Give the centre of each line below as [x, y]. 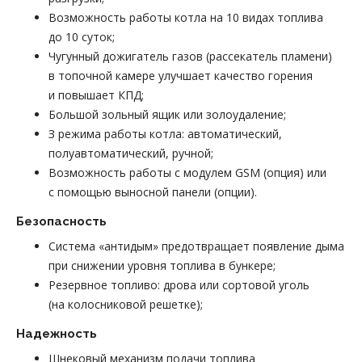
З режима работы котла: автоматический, [165, 133]
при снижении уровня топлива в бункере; [162, 265]
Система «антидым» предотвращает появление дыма [196, 246]
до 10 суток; [82, 36]
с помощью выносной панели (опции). [153, 192]
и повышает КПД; [96, 95]
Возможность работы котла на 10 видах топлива [186, 17]
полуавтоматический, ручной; [131, 153]
